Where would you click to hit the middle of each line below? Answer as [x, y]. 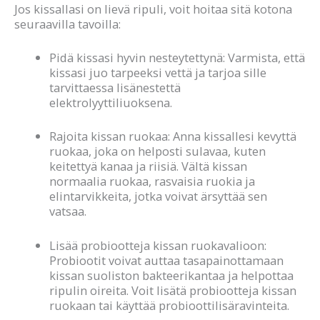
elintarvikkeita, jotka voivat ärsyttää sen [159, 196]
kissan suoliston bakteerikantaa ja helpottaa [172, 275]
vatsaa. [68, 211]
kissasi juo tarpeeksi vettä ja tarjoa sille [158, 73]
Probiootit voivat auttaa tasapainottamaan [167, 260]
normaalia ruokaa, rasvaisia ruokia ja [152, 181]
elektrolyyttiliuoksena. [111, 103]
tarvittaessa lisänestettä [115, 88]
